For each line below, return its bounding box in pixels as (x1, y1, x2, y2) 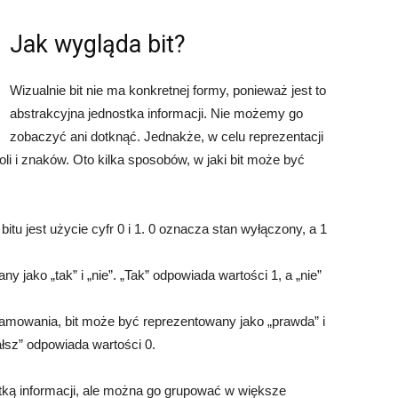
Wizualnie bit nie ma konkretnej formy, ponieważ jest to (10, 83, 326, 98)
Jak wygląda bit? (10, 30, 186, 59)
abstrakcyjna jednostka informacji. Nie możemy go (10, 106, 303, 121)
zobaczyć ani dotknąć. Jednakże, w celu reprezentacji (10, 129, 323, 144)
